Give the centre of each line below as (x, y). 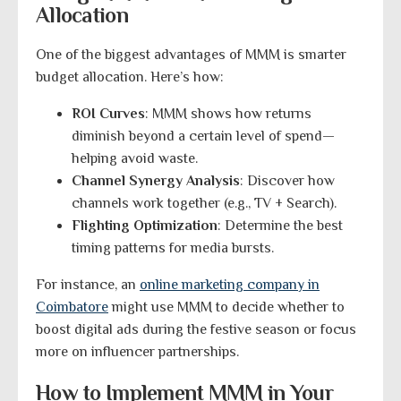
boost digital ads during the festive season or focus (196, 330)
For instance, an (88, 285)
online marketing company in (230, 285)
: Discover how (287, 181)
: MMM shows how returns (228, 114)
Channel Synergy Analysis (156, 181)
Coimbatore (72, 307)
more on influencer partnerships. (137, 352)
